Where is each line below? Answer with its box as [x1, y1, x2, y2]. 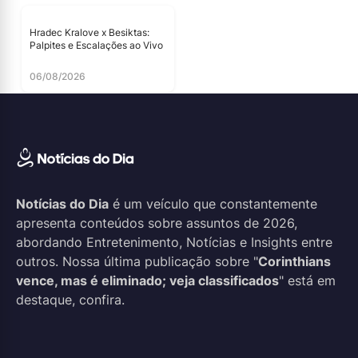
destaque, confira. [16, 292, 125, 308]
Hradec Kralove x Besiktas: [30, 26, 149, 38]
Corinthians [258, 253, 331, 269]
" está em [279, 272, 336, 288]
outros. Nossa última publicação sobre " [16, 253, 258, 269]
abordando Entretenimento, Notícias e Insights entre [16, 234, 332, 250]
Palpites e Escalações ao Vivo [30, 39, 163, 51]
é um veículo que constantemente [109, 196, 317, 212]
